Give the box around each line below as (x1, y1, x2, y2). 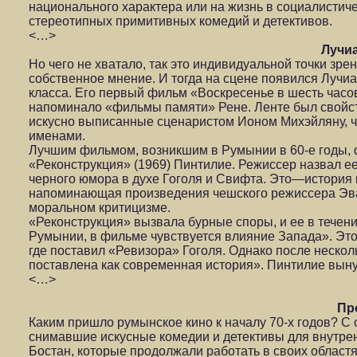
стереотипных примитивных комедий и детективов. (29, 14, 332, 28)
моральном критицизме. (29, 201, 171, 214)
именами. (29, 129, 85, 143)
